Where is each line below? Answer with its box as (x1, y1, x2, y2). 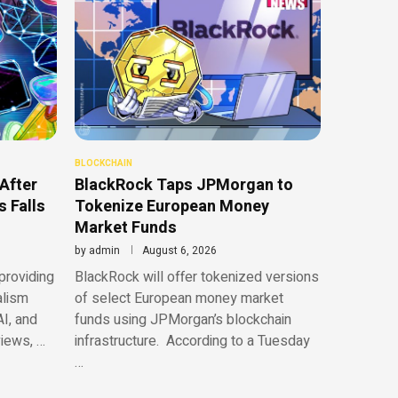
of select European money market (74, 288, 283, 310)
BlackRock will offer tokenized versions (74, 267, 319, 289)
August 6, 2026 (141, 243, 217, 259)
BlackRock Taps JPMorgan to (74, 173, 293, 198)
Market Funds (74, 216, 177, 241)
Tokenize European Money (74, 195, 269, 219)
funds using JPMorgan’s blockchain (74, 309, 291, 331)
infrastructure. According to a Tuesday (74, 330, 310, 353)
